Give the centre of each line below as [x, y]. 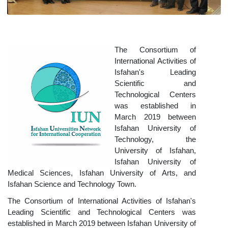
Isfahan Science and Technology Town [71, 184]
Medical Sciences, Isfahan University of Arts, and [102, 173]
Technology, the [155, 139]
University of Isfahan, [155, 150]
